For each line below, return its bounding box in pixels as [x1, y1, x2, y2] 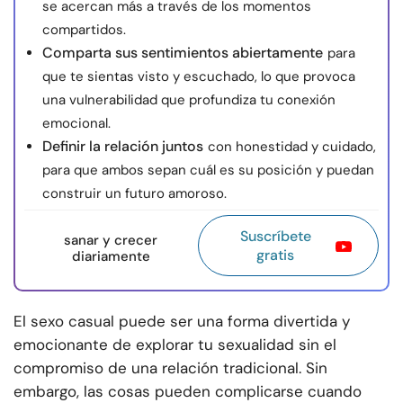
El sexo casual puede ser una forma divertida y [13, 311, 350, 332]
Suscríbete [239, 227, 311, 246]
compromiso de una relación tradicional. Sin [13, 358, 327, 379]
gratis [256, 246, 295, 265]
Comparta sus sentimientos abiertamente [42, 43, 323, 63]
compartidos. [42, 21, 126, 40]
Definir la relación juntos [42, 137, 203, 157]
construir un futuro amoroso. [42, 184, 227, 203]
